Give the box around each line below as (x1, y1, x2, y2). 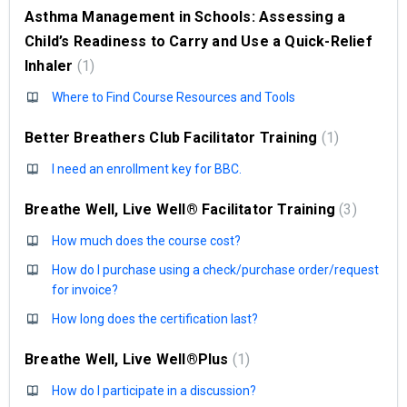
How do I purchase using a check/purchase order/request (52, 263, 379, 277)
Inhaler (25, 57, 77, 74)
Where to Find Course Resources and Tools (52, 90, 295, 104)
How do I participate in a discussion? (52, 383, 256, 398)
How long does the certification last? (52, 312, 258, 326)
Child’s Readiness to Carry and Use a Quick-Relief (25, 33, 372, 50)
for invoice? (52, 283, 118, 297)
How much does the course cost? (52, 233, 241, 248)
